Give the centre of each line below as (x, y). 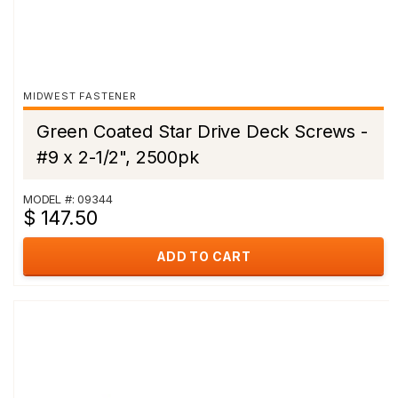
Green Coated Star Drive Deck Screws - (202, 131)
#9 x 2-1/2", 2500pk (118, 157)
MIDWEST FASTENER (80, 96)
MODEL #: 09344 (68, 199)
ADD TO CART (203, 256)
